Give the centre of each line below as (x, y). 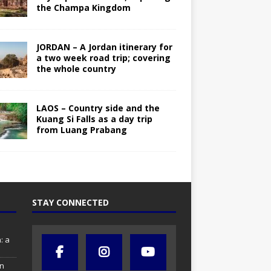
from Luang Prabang (81, 130)
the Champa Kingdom (83, 8)
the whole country (76, 69)
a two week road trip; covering (103, 58)
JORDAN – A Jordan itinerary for (104, 47)
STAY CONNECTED (70, 203)
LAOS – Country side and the (98, 108)
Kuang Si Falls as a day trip (94, 119)
